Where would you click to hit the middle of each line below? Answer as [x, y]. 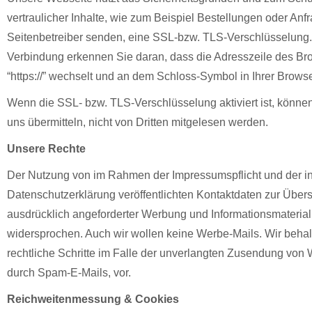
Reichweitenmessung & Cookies [93, 299]
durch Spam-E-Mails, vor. [69, 273]
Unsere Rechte [46, 149]
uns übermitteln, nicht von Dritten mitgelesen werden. [138, 122]
